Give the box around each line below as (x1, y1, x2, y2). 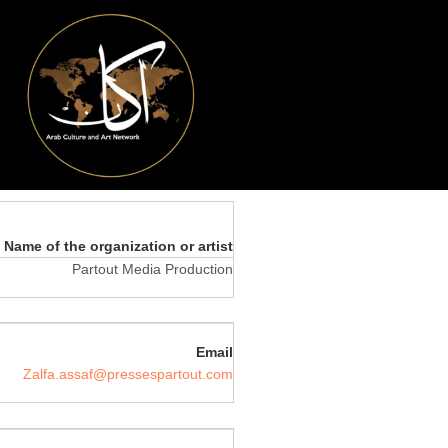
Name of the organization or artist (4, 237, 233, 254)
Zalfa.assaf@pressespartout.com (23, 366, 233, 383)
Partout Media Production (72, 260, 233, 277)
